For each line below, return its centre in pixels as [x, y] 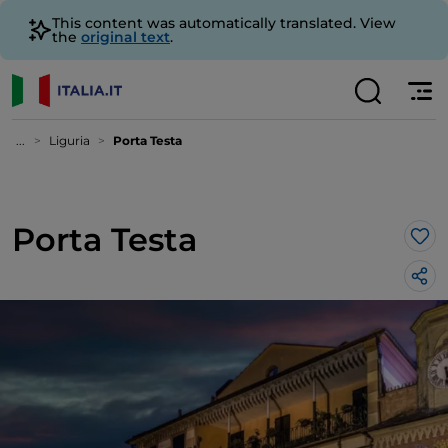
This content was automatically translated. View [224, 23]
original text [125, 37]
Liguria [69, 140]
